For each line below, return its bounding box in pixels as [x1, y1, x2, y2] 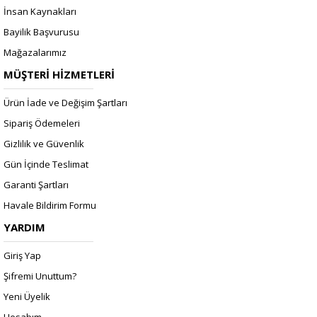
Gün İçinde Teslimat [4, 158, 88, 171]
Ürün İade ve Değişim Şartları [4, 96, 127, 109]
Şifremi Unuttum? [4, 270, 76, 282]
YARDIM [4, 220, 45, 234]
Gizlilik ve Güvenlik [4, 137, 84, 150]
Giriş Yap [4, 249, 41, 262]
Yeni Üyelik [4, 290, 50, 303]
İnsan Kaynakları [4, 5, 76, 18]
